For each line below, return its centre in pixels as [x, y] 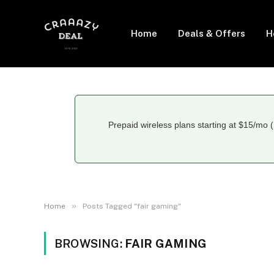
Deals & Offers [212, 33]
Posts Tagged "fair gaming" [132, 206]
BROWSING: [90, 243]
